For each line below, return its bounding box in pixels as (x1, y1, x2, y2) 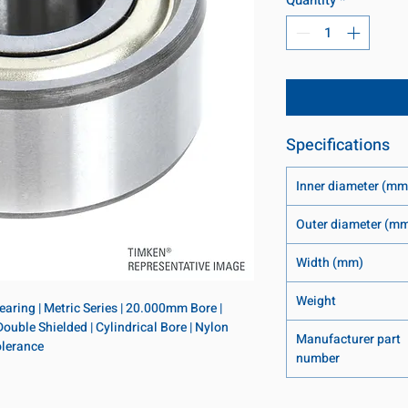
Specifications (286, 133, 390, 158)
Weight (296, 291, 336, 311)
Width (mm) (296, 253, 363, 273)
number (296, 349, 340, 369)
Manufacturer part (296, 330, 401, 350)
